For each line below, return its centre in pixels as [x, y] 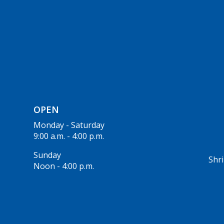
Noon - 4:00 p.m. [64, 166]
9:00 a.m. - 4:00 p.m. [69, 136]
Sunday [47, 155]
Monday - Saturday [69, 125]
